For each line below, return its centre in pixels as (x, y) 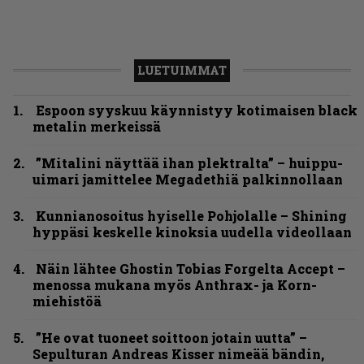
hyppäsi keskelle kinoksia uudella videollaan (192, 232)
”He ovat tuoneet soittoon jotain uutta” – (171, 337)
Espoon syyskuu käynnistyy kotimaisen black (197, 110)
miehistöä (67, 301)
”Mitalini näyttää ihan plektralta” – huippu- (189, 162)
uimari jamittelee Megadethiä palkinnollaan (188, 179)
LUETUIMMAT (182, 70)
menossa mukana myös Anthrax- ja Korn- (175, 284)
